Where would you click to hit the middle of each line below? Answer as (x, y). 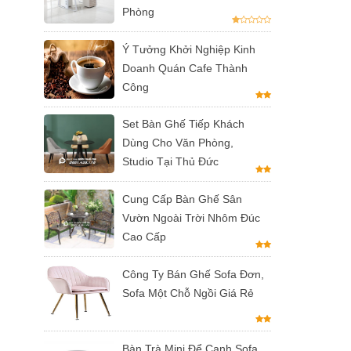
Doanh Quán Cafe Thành (185, 68)
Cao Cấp (144, 236)
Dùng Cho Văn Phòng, (178, 143)
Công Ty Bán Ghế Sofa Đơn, (193, 274)
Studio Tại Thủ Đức (170, 162)
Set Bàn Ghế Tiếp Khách (183, 124)
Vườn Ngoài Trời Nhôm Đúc (191, 217)
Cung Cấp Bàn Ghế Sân (182, 199)
